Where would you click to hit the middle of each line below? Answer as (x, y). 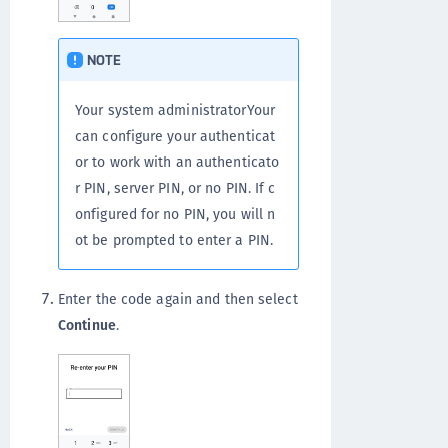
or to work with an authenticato (177, 161)
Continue (87, 324)
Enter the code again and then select (178, 298)
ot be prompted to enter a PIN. (174, 239)
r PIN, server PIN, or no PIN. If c (175, 187)
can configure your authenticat (175, 135)
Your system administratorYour (175, 109)
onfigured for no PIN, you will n (175, 213)
